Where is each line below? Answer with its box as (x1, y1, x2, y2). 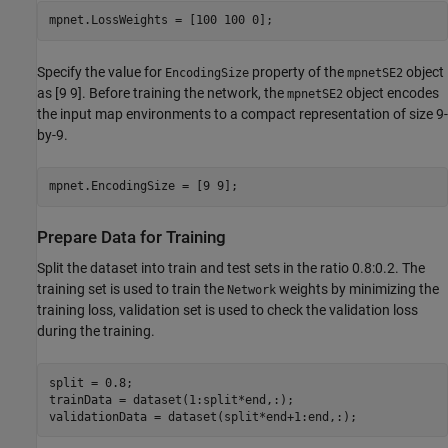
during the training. (37, 323, 155, 340)
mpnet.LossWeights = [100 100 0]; (48, 13, 273, 28)
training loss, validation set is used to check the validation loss (37, 302, 418, 319)
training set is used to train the (37, 281, 227, 298)
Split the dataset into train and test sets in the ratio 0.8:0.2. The (37, 260, 425, 277)
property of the (249, 63, 347, 80)
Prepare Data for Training (37, 227, 226, 247)
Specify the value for (37, 63, 165, 80)
